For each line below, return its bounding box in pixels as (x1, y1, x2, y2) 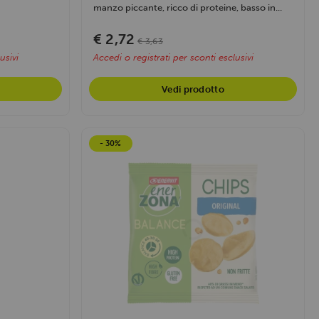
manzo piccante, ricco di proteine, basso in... (93, 1, 282, 13)
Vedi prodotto (161, 83, 225, 95)
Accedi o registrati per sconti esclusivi (93, 51, 253, 63)
